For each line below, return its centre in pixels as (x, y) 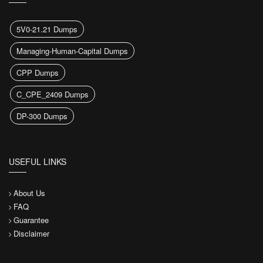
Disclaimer (31, 233)
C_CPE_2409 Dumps (53, 94)
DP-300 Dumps (42, 116)
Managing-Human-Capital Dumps (72, 50)
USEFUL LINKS (38, 161)
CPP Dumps (38, 72)
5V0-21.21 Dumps (47, 29)
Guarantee (31, 220)
